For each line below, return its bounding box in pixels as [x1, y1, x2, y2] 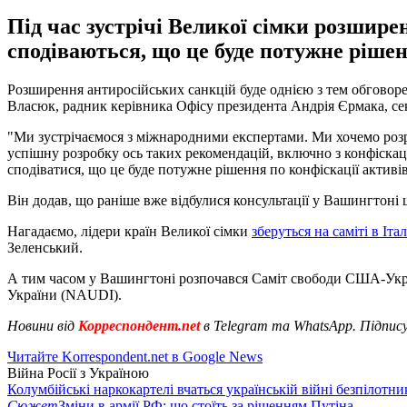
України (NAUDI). [7, 286, 122, 303]
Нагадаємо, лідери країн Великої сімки [7, 223, 252, 239]
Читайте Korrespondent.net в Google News [7, 348, 263, 364]
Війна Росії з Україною [7, 364, 149, 381]
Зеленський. [7, 239, 83, 255]
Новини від [7, 317, 74, 333]
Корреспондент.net [74, 317, 203, 333]
